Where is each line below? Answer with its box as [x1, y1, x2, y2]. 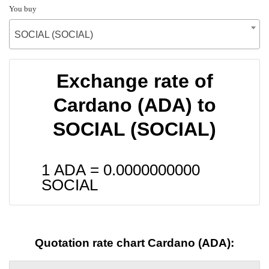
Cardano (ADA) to [53, 94, 216, 116]
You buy [9, 4, 37, 13]
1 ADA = [41, 161, 103, 178]
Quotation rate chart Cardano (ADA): [35, 237, 234, 250]
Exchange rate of [56, 70, 213, 92]
